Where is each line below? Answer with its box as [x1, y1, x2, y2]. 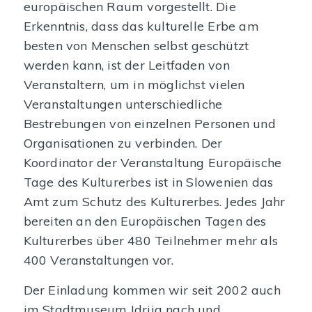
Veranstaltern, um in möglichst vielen [23, 76, 245, 93]
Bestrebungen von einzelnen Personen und [23, 115, 276, 132]
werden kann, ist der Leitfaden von [23, 56, 230, 73]
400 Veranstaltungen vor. [23, 251, 174, 268]
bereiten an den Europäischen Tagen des [23, 212, 267, 229]
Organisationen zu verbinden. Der [23, 134, 223, 151]
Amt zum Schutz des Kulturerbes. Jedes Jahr [23, 193, 286, 210]
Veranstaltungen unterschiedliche [23, 95, 223, 112]
